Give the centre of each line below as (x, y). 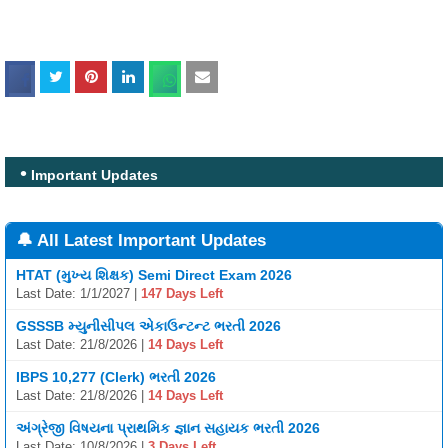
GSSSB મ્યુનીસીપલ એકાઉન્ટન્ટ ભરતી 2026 (148, 326)
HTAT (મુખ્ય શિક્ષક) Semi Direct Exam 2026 (154, 275)
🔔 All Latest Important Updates (141, 241)
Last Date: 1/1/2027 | (78, 294)
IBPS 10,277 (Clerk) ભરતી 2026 (116, 377)
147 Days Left (182, 294)
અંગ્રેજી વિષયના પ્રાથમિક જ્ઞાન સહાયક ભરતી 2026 (168, 428)
